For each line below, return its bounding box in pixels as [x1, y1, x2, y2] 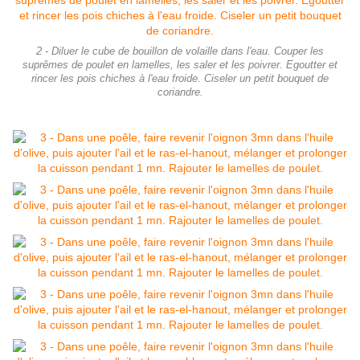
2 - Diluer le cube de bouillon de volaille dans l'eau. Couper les [36, 46, 324, 58]
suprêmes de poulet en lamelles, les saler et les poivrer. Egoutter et [22, 59, 337, 72]
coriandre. [157, 87, 203, 99]
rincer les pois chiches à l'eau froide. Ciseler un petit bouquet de [31, 73, 329, 85]
